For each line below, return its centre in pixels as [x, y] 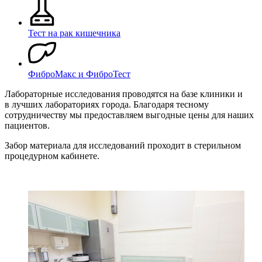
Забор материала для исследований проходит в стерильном [123, 145]
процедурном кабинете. [52, 156]
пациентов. [27, 125]
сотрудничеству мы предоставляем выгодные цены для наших [129, 115]
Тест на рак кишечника [74, 33]
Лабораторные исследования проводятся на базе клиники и [124, 94]
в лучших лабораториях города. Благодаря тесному [107, 104]
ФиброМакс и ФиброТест [79, 74]
